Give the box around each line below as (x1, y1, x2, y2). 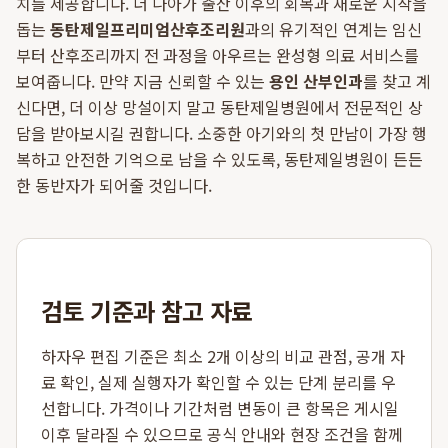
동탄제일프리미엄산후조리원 (50, 17, 245, 41)
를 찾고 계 (363, 69, 431, 93)
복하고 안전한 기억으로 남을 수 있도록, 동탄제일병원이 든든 (16, 147, 423, 171)
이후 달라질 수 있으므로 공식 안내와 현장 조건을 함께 (41, 422, 403, 446)
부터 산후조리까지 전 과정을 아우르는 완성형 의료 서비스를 (16, 43, 419, 67)
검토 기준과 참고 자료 (41, 293, 253, 328)
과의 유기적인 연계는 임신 (245, 17, 422, 41)
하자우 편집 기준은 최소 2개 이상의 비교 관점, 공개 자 (41, 344, 405, 368)
